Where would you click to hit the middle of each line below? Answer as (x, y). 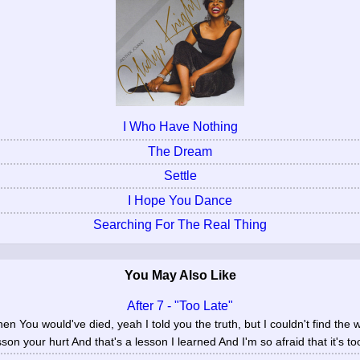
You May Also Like (180, 276)
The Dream (180, 151)
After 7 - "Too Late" (180, 306)
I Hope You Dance (180, 200)
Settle (180, 176)
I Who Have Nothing (180, 127)
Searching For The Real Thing (180, 224)
